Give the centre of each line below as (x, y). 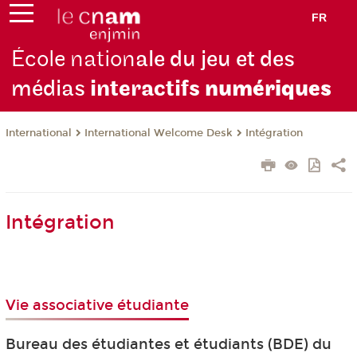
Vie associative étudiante (97, 306)
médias (49, 89)
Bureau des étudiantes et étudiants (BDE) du (168, 344)
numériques (269, 89)
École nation (74, 60)
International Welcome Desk (158, 133)
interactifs (145, 89)
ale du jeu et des (216, 60)
